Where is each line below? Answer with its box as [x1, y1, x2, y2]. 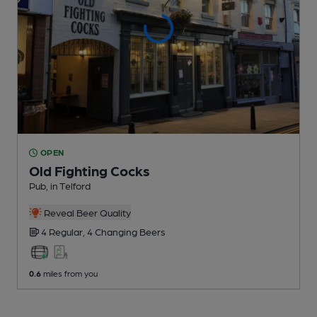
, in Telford [46, 180, 91, 192]
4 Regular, [41, 226, 87, 238]
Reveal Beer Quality [41, 207, 131, 219]
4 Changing [87, 226, 139, 238]
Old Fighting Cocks [29, 162, 150, 180]
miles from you [41, 268, 98, 279]
